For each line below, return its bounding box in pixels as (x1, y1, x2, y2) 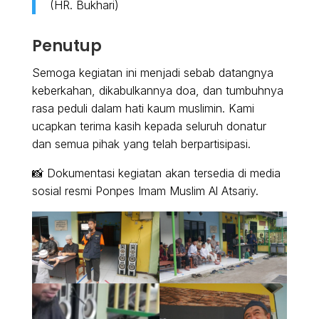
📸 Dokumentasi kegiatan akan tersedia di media (31, 166, 281, 181)
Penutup (31, 35, 102, 58)
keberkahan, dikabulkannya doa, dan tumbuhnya (31, 83, 283, 98)
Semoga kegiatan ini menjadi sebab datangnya (31, 66, 273, 80)
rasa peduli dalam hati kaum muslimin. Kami (31, 101, 254, 116)
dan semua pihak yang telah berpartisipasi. (31, 137, 251, 152)
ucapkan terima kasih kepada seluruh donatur (31, 119, 266, 134)
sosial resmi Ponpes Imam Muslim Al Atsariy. (31, 184, 258, 199)
